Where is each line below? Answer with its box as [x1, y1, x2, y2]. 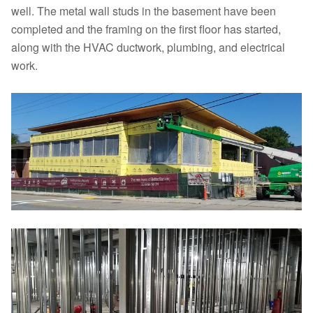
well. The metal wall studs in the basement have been [11, 3, 276, 19]
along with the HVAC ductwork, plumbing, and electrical [11, 39, 285, 55]
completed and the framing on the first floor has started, [11, 21, 281, 37]
